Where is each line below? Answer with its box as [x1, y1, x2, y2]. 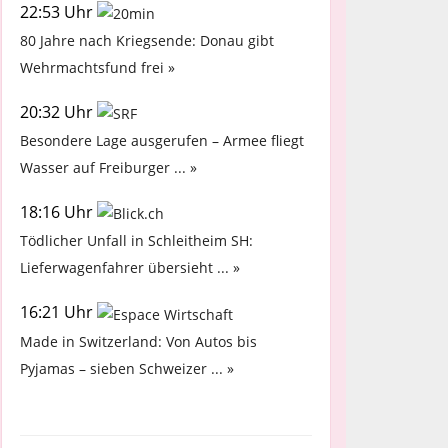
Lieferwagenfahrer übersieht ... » [20, 258, 240, 278]
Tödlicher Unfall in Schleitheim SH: [20, 231, 253, 251]
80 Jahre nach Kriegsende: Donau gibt [20, 30, 274, 50]
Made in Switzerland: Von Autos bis [20, 331, 257, 351]
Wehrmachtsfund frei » [20, 57, 175, 77]
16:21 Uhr [20, 301, 97, 324]
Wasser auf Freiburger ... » [20, 158, 197, 178]
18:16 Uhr [20, 201, 97, 224]
